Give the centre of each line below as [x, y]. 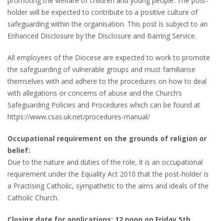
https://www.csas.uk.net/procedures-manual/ [79, 116]
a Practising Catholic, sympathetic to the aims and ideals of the [108, 185]
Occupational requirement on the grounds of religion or [107, 138]
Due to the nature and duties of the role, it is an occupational [105, 162]
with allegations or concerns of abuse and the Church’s [95, 93]
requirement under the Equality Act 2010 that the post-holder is [108, 174]
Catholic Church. [33, 197]
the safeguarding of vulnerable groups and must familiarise [101, 69]
